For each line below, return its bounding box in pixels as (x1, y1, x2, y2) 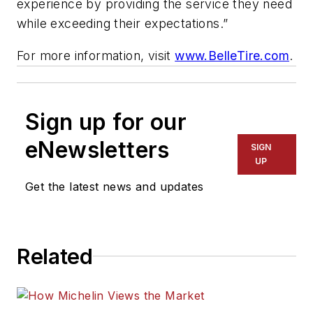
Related (17, 243, 93, 269)
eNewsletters (25, 136, 170, 163)
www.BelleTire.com (175, 48, 290, 63)
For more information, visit (17, 48, 175, 63)
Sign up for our (25, 108, 187, 136)
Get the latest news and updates (25, 179, 204, 194)
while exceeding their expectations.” (17, 16, 228, 31)
